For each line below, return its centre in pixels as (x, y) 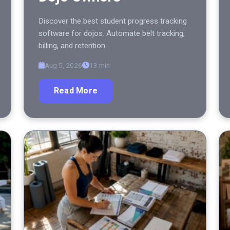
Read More (76, 91)
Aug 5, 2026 (63, 65)
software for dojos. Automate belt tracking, (112, 34)
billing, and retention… (74, 46)
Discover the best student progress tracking (113, 21)
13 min (100, 65)
